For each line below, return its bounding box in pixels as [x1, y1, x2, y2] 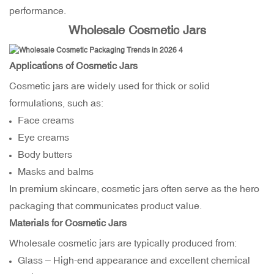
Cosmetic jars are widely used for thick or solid [9, 80, 210, 92]
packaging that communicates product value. [9, 200, 202, 212]
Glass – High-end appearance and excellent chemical [18, 254, 251, 266]
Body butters [18, 149, 73, 160]
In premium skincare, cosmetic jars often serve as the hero [9, 183, 259, 194]
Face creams [18, 114, 75, 126]
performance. [9, 5, 66, 17]
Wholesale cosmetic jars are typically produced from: [9, 237, 237, 249]
